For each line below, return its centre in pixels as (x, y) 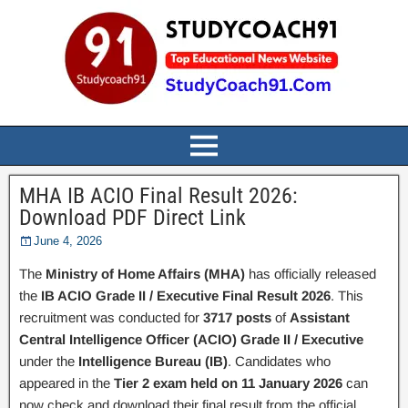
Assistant (320, 317)
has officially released (311, 274)
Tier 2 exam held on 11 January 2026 (228, 383)
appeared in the (66, 383)
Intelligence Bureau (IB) (153, 361)
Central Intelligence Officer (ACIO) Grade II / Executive (191, 339)
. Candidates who (279, 361)
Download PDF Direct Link (133, 218)
